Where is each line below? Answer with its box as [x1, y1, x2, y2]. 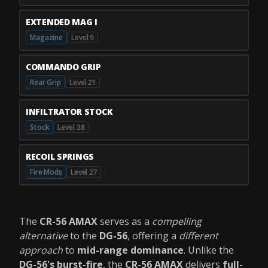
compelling [152, 215, 202, 228]
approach [19, 243, 63, 257]
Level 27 [70, 166, 97, 177]
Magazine [30, 32, 63, 42]
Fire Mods [30, 166, 62, 177]
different [179, 229, 218, 242]
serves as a [98, 215, 152, 228]
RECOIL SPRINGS [26, 150, 95, 162]
